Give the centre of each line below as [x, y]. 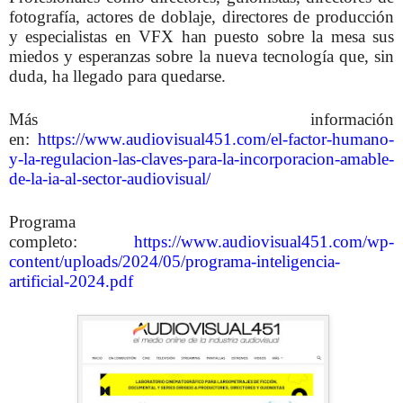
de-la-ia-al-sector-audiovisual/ [110, 179]
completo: [72, 242]
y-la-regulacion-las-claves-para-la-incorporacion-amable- [201, 159]
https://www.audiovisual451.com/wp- [264, 242]
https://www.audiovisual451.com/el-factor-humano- [216, 139]
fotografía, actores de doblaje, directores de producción [201, 17]
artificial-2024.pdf [71, 282]
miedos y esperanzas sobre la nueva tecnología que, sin [201, 57]
